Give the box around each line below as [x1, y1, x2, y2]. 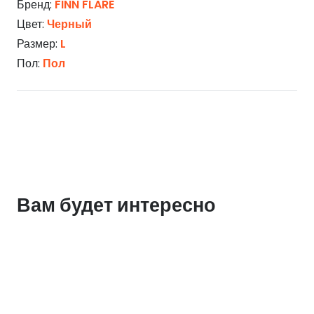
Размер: [17, 36, 60, 53]
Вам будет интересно [17, 191, 216, 219]
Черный [47, 16, 92, 33]
